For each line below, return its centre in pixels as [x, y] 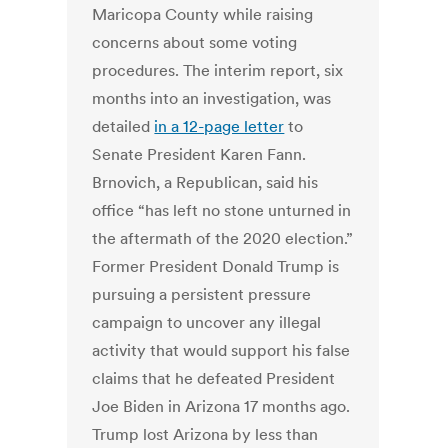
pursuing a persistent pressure [202, 294]
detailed [123, 126]
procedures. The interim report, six [218, 70]
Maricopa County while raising [203, 14]
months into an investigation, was [212, 98]
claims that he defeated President [214, 378]
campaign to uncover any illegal [207, 322]
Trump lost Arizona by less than [205, 434]
